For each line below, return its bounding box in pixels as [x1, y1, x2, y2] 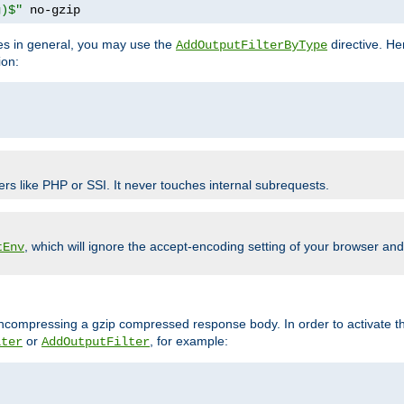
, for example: [150, 334, 228, 348]
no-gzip [23, 2, 80, 17]
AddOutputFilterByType [176, 37, 327, 52]
